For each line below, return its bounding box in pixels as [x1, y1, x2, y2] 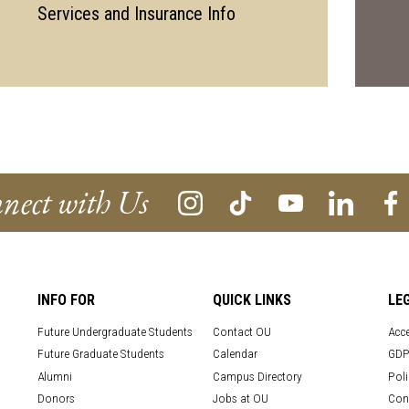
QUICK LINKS [213, 291, 292, 309]
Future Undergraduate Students [37, 324, 194, 339]
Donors [37, 391, 76, 406]
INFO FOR [37, 291, 96, 309]
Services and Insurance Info [37, 3, 236, 25]
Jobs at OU [213, 391, 269, 406]
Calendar [213, 346, 258, 362]
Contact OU [213, 324, 272, 339]
